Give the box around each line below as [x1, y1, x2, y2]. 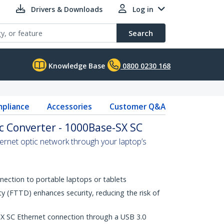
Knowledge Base [46, 61, 105, 70]
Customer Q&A [109, 101, 165, 112]
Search [128, 28, 153, 38]
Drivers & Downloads [31, 4, 102, 14]
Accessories [46, 101, 92, 112]
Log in [132, 4, 153, 14]
